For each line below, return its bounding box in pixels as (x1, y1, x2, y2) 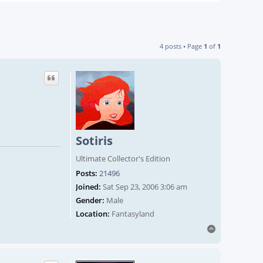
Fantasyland (110, 208, 154, 220)
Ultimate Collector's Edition (76, 153, 170, 164)
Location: (76, 208, 110, 220)
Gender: (76, 195, 104, 206)
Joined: (76, 181, 101, 193)
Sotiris (76, 133, 113, 149)
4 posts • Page (160, 42, 204, 51)
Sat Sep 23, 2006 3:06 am (101, 181, 187, 193)
